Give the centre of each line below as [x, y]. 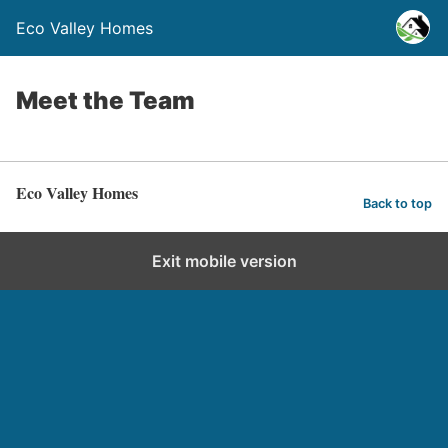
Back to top [397, 203]
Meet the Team [105, 100]
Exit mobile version [224, 261]
